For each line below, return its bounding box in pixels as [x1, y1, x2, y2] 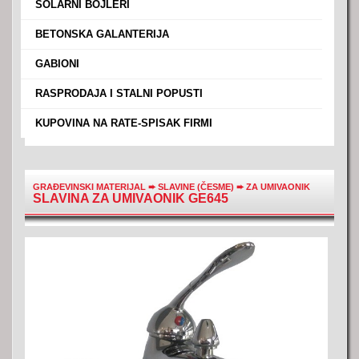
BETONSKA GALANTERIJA [32, 28, 169, 40]
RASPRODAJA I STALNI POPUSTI [32, 87, 203, 99]
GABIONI [32, 58, 79, 70]
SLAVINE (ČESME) [158, 182, 236, 192]
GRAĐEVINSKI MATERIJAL [33, 182, 146, 192]
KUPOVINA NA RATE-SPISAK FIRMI [32, 117, 212, 129]
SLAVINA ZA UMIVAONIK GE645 [33, 192, 228, 205]
